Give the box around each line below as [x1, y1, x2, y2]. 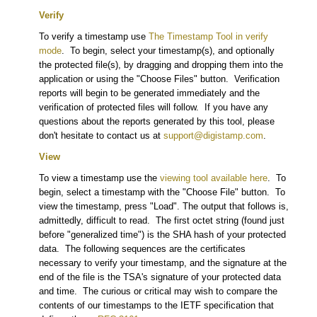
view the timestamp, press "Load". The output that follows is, [39, 201, 289, 212]
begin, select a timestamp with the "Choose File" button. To [39, 187, 285, 197]
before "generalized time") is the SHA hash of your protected [39, 229, 286, 240]
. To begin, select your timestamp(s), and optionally [62, 45, 275, 56]
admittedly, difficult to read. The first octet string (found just [39, 215, 284, 226]
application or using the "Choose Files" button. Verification [39, 74, 279, 84]
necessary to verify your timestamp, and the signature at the [39, 258, 287, 268]
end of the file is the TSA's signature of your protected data [39, 272, 281, 282]
